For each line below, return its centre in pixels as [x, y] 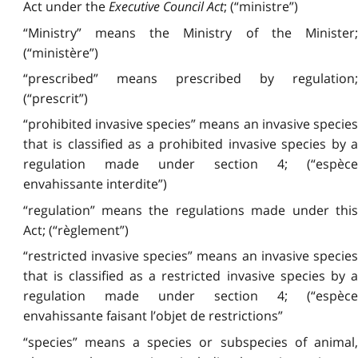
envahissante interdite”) [95, 184]
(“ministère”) [60, 52]
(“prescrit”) [55, 99]
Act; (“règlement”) [76, 230]
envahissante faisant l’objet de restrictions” [153, 316]
